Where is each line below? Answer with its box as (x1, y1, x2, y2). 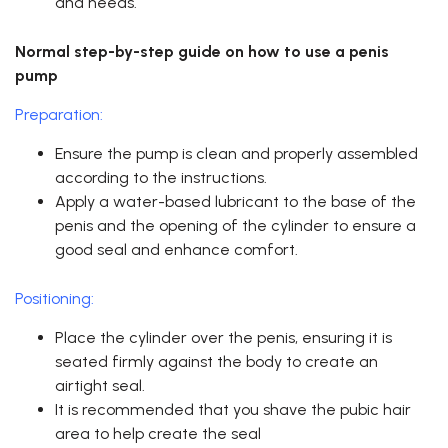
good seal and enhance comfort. (55, 240, 298, 260)
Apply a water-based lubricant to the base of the (55, 192, 416, 212)
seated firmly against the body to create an (55, 352, 378, 372)
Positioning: (15, 289, 94, 309)
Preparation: (15, 105, 103, 125)
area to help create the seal (55, 424, 261, 444)
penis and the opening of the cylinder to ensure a (55, 216, 416, 236)
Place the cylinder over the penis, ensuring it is (55, 328, 392, 348)
